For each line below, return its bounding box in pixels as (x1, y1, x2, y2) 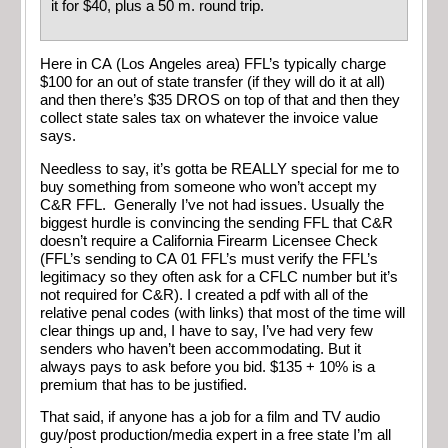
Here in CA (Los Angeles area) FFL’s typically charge (40, 56, 386, 73)
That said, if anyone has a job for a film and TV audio (40, 409, 380, 426)
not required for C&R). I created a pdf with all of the (40, 286, 368, 303)
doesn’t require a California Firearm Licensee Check (40, 232, 378, 249)
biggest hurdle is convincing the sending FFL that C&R (40, 214, 393, 231)
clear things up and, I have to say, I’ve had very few (40, 322, 373, 339)
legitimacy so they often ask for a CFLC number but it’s (40, 268, 398, 285)
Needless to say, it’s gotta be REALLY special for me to (40, 160, 399, 177)
